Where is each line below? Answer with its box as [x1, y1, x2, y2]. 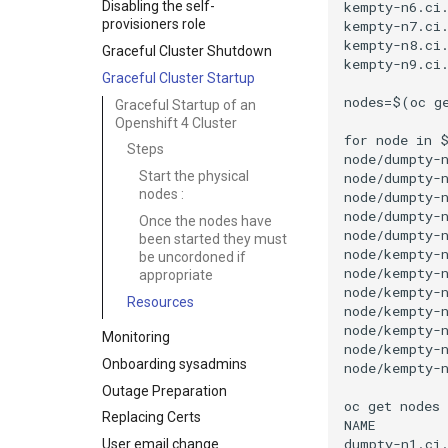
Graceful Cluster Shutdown [102, 43, 272, 59]
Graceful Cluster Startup [102, 69, 255, 86]
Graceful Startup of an [115, 96, 256, 113]
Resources [127, 293, 194, 310]
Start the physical [139, 168, 249, 184]
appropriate [139, 266, 213, 283]
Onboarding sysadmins [102, 355, 247, 372]
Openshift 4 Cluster [115, 114, 237, 131]
